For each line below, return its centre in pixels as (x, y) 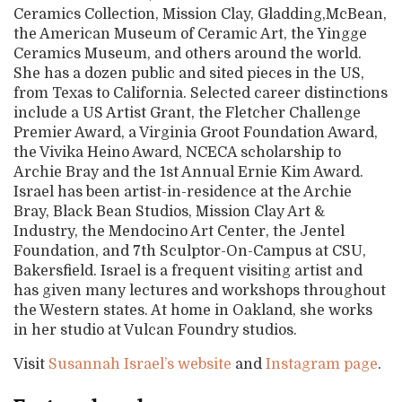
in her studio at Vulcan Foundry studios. (155, 330)
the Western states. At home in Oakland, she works (193, 310)
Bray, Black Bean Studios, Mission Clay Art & (169, 212)
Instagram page (322, 364)
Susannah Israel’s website (140, 364)
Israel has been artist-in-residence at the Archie (183, 192)
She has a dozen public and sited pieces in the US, (189, 74)
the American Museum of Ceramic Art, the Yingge (190, 34)
